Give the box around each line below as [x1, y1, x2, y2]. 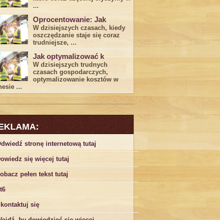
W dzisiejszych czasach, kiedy [33, 24, 125, 31]
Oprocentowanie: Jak [33, 15, 106, 24]
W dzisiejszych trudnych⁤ [33, 61, 108, 68]
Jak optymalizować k [33, 52, 104, 60]
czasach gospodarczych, [33, 68, 108, 76]
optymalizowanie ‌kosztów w [33, 76, 118, 83]
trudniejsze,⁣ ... [33, 39, 77, 46]
